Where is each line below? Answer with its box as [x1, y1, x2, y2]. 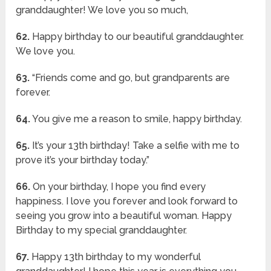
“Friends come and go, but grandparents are [30, 72, 230, 84]
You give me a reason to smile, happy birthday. [30, 113, 243, 125]
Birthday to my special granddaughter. [16, 224, 188, 237]
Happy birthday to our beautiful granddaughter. [30, 31, 244, 43]
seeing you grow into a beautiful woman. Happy [16, 210, 232, 222]
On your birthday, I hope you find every [30, 181, 206, 193]
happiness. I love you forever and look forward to [16, 195, 238, 207]
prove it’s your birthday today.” [16, 154, 150, 166]
